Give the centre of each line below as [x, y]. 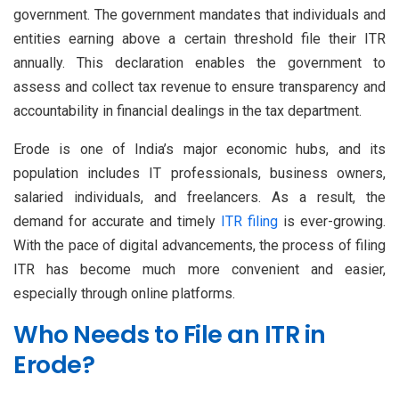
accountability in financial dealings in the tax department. [187, 110]
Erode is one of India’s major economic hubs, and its [199, 149]
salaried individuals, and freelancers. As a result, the [199, 197]
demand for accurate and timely [117, 221]
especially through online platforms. [124, 293]
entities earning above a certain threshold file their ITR [199, 38]
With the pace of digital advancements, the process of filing [199, 245]
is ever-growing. [332, 221]
